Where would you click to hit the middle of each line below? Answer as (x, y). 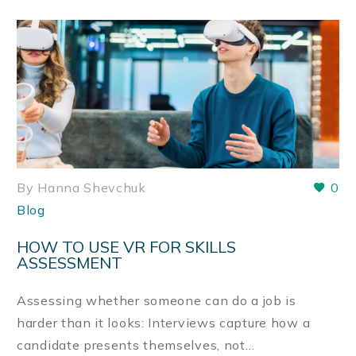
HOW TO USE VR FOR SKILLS (126, 246)
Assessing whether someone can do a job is (157, 300)
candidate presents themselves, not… (136, 344)
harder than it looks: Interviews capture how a (164, 322)
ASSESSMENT (70, 262)
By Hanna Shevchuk (81, 188)
